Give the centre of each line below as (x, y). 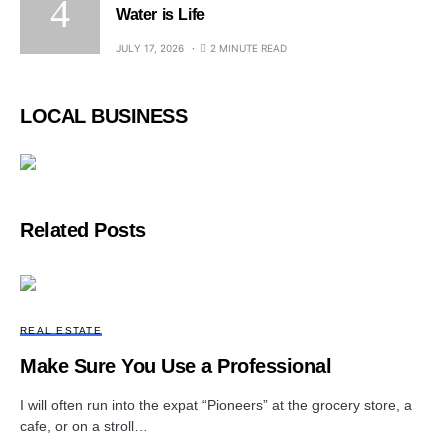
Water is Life (160, 15)
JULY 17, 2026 (150, 48)
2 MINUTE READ (248, 48)
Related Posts (83, 229)
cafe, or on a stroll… (84, 425)
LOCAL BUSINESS (103, 116)
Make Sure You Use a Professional (175, 365)
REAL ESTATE (61, 330)
